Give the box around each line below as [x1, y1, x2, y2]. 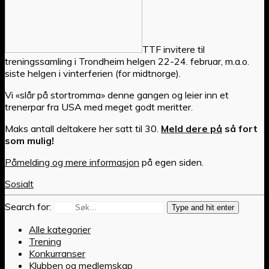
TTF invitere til [142, 43, 205, 55]
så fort [222, 122, 258, 134]
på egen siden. [139, 156, 204, 168]
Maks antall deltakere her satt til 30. [5, 122, 161, 134]
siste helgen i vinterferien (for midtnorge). [5, 67, 181, 79]
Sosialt [5, 177, 34, 190]
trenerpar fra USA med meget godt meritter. [5, 100, 193, 113]
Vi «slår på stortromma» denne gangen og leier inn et [5, 88, 229, 101]
